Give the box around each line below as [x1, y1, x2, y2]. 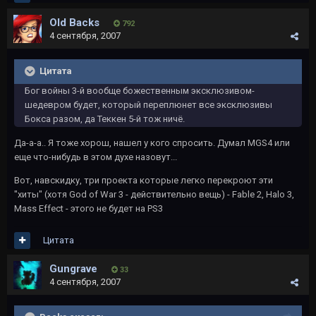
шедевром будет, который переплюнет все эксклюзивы [25, 99, 272, 110]
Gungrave [49, 262, 97, 275]
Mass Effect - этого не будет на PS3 [14, 203, 163, 214]
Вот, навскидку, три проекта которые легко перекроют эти [14, 175, 273, 186]
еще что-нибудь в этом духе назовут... [14, 152, 177, 162]
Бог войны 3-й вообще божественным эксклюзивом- [25, 85, 255, 96]
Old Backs [49, 16, 99, 29]
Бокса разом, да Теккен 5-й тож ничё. [25, 114, 185, 124]
